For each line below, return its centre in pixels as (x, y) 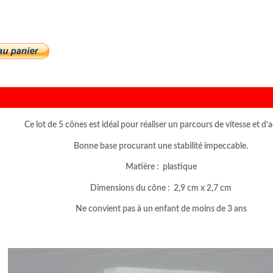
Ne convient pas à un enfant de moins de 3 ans (161, 209)
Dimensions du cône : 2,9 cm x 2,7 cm (161, 188)
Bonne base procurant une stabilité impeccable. (161, 146)
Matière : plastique (161, 167)
